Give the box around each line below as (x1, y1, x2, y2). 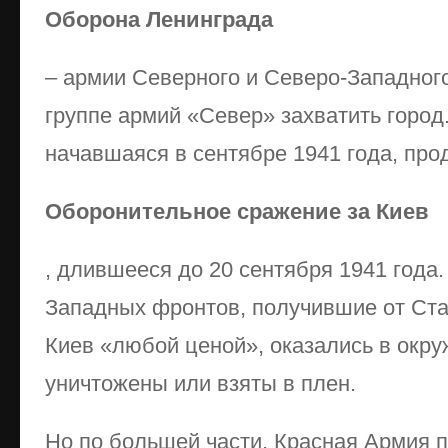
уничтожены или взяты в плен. (45, 371, 356, 396)
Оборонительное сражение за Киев (45, 199, 429, 224)
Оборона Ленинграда (45, 7, 273, 32)
